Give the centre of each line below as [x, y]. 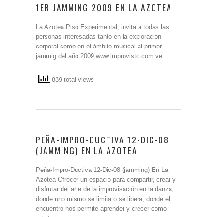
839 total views [72, 80]
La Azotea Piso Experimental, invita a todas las [102, 27]
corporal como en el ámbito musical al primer [99, 46]
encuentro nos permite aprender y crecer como [101, 209]
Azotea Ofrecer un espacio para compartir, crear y [106, 179]
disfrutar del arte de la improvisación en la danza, [105, 189]
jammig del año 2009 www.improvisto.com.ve [99, 56]
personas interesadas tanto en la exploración [99, 37]
